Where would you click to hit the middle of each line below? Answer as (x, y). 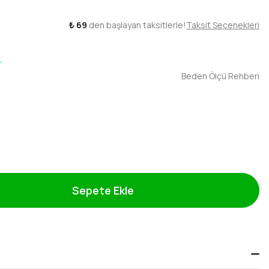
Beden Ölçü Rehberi (220, 76)
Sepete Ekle (103, 190)
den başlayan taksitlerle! (137, 25)
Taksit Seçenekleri (223, 25)
